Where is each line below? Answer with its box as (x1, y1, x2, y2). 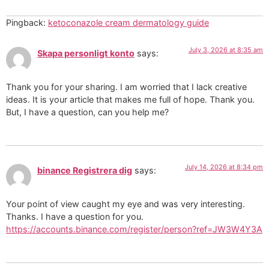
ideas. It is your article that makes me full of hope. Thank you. (6, 94, 255, 105)
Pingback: (6, 17, 48, 28)
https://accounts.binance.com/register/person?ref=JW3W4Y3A (6, 224, 262, 235)
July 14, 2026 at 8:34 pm (185, 162, 263, 171)
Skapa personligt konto (37, 48, 134, 59)
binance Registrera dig (37, 165, 132, 175)
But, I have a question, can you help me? (6, 107, 169, 118)
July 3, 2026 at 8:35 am (189, 46, 263, 55)
